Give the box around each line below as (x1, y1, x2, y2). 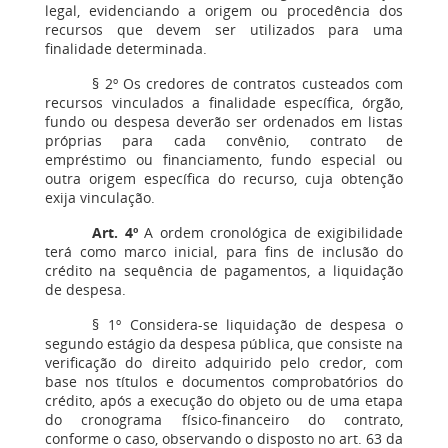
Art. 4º (92, 223, 138, 242)
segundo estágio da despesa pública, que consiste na (45, 334, 403, 353)
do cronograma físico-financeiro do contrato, (45, 410, 403, 429)
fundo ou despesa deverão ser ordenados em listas (45, 112, 403, 131)
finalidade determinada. (45, 39, 207, 58)
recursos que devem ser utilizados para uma (45, 20, 403, 39)
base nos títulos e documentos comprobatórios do (45, 372, 403, 391)
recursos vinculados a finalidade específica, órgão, (45, 93, 403, 112)
